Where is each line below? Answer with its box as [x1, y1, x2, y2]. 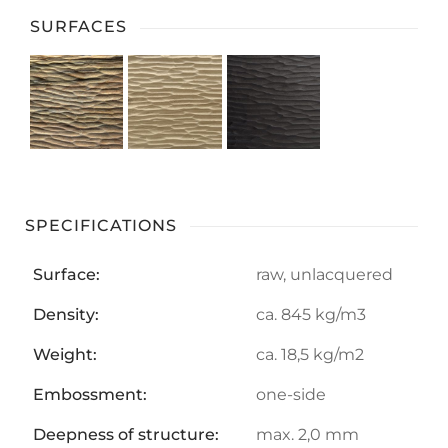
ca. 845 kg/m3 [256, 304, 366, 324]
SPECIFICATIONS [25, 215, 177, 235]
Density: [33, 304, 99, 324]
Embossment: [33, 384, 147, 404]
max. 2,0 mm [256, 424, 359, 444]
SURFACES [30, 17, 127, 37]
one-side [256, 384, 326, 404]
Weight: [33, 344, 97, 364]
